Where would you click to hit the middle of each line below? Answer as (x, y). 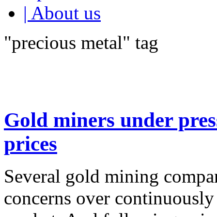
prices (31, 143)
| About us (62, 13)
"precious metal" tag (81, 42)
